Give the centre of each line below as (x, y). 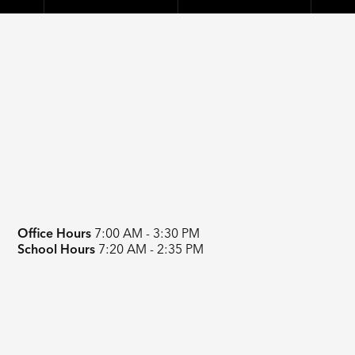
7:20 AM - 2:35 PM (150, 248)
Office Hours (55, 233)
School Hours (57, 248)
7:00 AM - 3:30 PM (146, 233)
